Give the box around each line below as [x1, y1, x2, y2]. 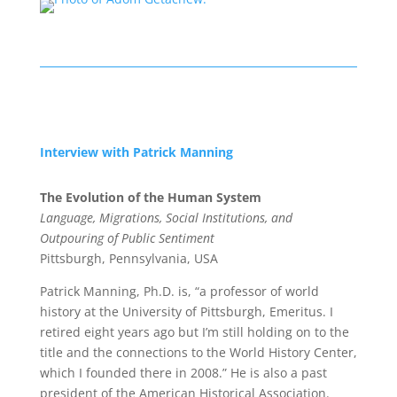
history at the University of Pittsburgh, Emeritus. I [39, 303, 333, 320]
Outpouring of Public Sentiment [39, 230, 214, 246]
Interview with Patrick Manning [39, 144, 233, 160]
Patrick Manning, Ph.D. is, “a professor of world [39, 283, 319, 300]
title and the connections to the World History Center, [39, 344, 357, 361]
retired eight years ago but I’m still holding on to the [39, 323, 349, 340]
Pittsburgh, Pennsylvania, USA [39, 250, 218, 267]
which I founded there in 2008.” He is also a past [39, 364, 327, 381]
